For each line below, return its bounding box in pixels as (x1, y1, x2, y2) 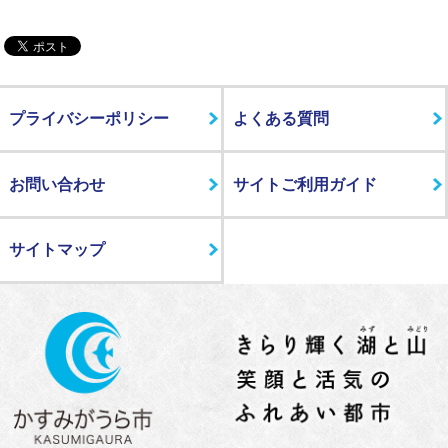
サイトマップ (8, 241, 105, 259)
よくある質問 (232, 110, 329, 128)
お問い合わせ (8, 175, 105, 193)
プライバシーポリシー (8, 110, 169, 128)
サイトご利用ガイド (232, 175, 377, 193)
